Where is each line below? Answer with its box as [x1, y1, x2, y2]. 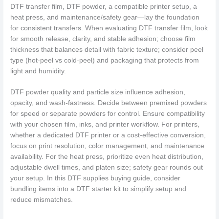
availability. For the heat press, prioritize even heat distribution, [10, 153, 204, 161]
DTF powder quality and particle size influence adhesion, [10, 88, 186, 96]
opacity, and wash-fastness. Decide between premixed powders [10, 99, 207, 107]
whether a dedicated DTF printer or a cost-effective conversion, [10, 131, 206, 139]
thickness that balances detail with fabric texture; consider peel [10, 45, 204, 53]
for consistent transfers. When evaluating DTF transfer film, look [10, 24, 208, 32]
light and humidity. [10, 67, 66, 75]
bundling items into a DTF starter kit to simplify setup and [10, 185, 187, 193]
